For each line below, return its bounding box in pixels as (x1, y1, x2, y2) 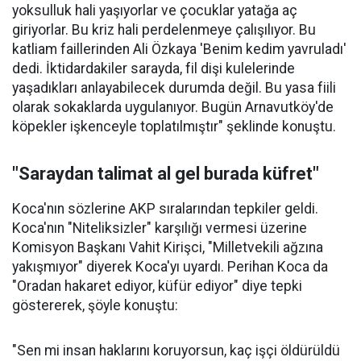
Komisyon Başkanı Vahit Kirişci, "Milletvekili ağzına (12, 239, 323, 256)
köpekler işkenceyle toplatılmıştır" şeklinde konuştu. (12, 118, 336, 135)
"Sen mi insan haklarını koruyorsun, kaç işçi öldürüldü (12, 342, 340, 359)
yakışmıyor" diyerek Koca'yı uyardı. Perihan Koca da (12, 259, 328, 276)
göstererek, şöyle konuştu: (12, 297, 178, 314)
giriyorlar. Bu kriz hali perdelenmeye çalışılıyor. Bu (12, 22, 316, 39)
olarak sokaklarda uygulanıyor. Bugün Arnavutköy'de (12, 99, 334, 116)
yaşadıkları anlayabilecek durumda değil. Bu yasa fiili (12, 80, 336, 97)
